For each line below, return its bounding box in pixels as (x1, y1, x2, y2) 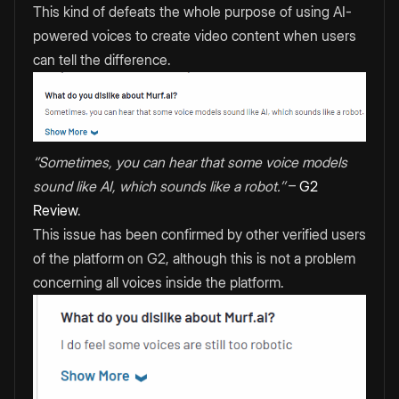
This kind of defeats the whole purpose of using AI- (33, 3, 352, 21)
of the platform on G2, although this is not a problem (33, 248, 355, 267)
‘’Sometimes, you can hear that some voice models (33, 152, 347, 171)
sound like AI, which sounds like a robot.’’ (33, 176, 285, 195)
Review (33, 200, 77, 219)
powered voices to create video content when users (33, 27, 356, 45)
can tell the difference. (33, 51, 171, 69)
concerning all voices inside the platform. (33, 273, 284, 291)
